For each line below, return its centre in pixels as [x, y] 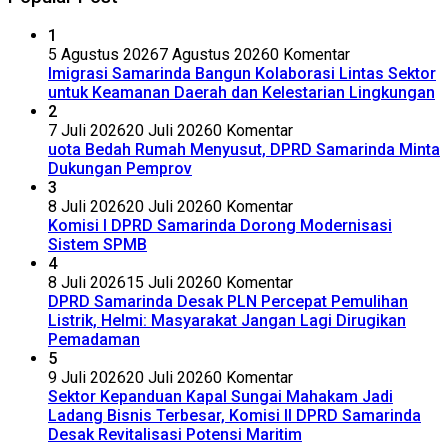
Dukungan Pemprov [120, 169]
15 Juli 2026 [169, 283]
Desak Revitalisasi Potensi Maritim [175, 435]
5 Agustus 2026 [103, 55]
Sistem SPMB [97, 245]
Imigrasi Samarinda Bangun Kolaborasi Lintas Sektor [242, 74]
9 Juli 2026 [87, 378]
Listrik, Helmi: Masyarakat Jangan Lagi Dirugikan [227, 321]
